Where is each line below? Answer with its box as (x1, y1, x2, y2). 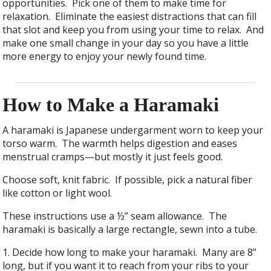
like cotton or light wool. (2, 186, 113, 200)
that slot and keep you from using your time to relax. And (2, 23, 264, 37)
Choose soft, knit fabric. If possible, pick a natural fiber (2, 172, 253, 186)
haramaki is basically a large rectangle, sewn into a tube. (2, 222, 258, 236)
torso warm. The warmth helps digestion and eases (2, 136, 238, 150)
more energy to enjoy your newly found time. (2, 50, 207, 64)
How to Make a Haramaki (2, 94, 220, 116)
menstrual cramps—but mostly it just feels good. (2, 149, 223, 163)
